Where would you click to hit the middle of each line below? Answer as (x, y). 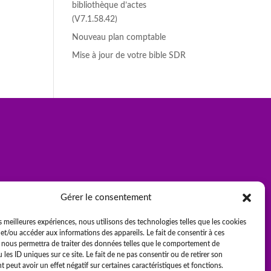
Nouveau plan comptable (119, 37)
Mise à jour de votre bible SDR (129, 55)
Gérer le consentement (106, 198)
